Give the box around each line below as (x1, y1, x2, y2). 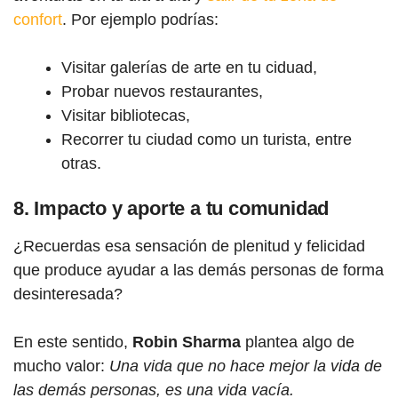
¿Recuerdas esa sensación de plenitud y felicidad (13, 237, 365, 255)
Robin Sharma (132, 333, 241, 351)
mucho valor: (13, 357, 109, 375)
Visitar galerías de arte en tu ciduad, (61, 59, 317, 76)
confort (13, 11, 62, 28)
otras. (61, 155, 101, 172)
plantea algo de (241, 333, 354, 351)
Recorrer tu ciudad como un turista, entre (61, 131, 352, 148)
